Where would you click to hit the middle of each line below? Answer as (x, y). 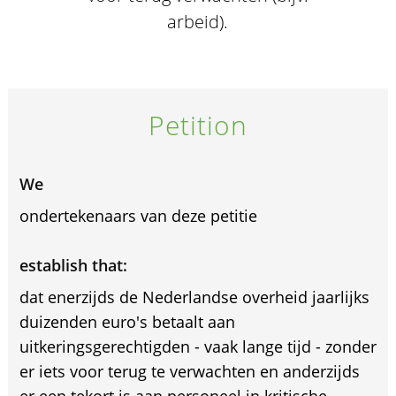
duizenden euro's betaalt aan (127, 322)
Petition (198, 125)
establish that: (73, 265)
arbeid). (198, 22)
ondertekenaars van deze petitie (138, 216)
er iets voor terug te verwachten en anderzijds (189, 371)
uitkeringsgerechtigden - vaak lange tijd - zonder (198, 346)
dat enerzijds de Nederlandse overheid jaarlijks (194, 297)
